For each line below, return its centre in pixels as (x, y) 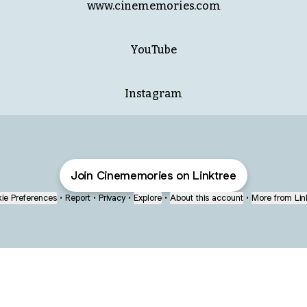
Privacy (112, 198)
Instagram (153, 93)
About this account (207, 198)
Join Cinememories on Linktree (153, 175)
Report (78, 198)
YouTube (153, 49)
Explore (148, 198)
